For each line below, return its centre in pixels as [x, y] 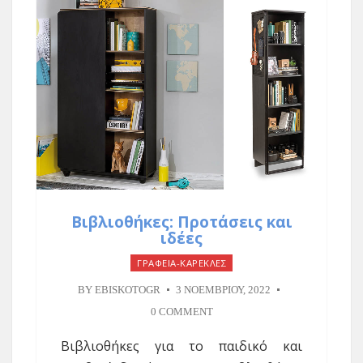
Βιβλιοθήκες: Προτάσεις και [181, 222]
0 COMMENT [181, 312]
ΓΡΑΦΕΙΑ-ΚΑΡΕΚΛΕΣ [181, 263]
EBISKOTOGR [127, 290]
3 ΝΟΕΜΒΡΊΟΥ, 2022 [223, 290]
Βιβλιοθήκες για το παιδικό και [181, 346]
